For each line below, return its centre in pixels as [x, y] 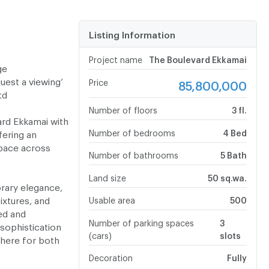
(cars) [100, 234]
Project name [115, 58]
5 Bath [233, 154]
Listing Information [132, 33]
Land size [107, 176]
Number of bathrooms [133, 154]
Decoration [110, 256]
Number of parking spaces [141, 221]
